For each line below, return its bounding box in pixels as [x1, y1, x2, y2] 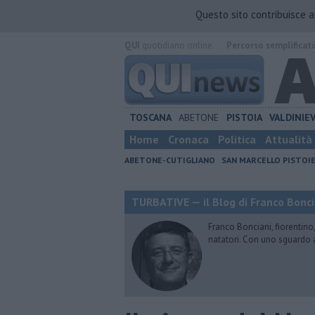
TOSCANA [129, 111, 172, 124]
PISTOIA [226, 111, 262, 124]
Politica [218, 132, 256, 146]
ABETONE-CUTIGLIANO [124, 155, 215, 165]
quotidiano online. [140, 39, 214, 51]
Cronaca [168, 132, 209, 146]
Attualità [265, 132, 312, 146]
